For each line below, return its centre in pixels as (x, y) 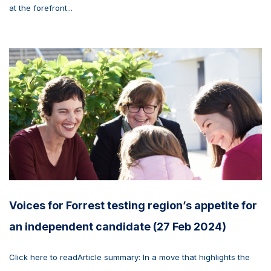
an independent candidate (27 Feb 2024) (118, 227)
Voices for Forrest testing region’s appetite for (133, 206)
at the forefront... (41, 8)
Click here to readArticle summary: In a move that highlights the (129, 257)
